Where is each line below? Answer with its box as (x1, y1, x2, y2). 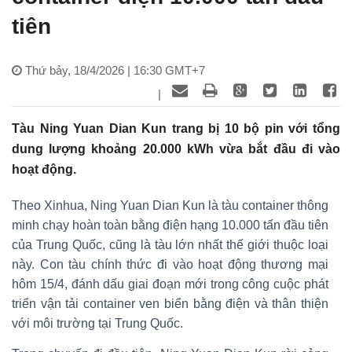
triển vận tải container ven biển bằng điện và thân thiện (12, 296, 328, 310)
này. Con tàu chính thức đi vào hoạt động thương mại (12, 257, 328, 271)
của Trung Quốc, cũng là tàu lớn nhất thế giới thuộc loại (12, 237, 328, 251)
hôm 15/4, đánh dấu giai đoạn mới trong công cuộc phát (12, 277, 328, 291)
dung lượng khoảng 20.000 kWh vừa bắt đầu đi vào (12, 141, 340, 156)
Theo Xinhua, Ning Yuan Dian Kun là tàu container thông (12, 198, 328, 212)
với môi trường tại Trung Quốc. (12, 316, 183, 330)
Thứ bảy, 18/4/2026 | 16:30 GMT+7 (25, 63, 205, 77)
